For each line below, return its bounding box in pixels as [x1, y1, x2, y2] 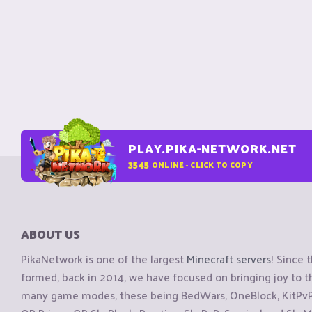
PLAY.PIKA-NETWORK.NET [128, 138, 297, 159]
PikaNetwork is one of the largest [21, 249, 187, 270]
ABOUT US [21, 224, 80, 244]
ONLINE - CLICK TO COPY [151, 157, 253, 171]
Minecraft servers [187, 249, 271, 270]
